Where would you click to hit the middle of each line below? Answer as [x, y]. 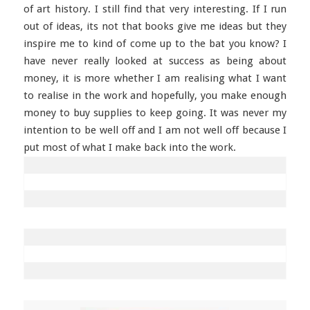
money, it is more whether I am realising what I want [155, 78]
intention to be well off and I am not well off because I [155, 130]
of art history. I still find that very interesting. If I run [155, 9]
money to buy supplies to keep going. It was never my [155, 113]
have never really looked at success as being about [155, 61]
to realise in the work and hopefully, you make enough [155, 95]
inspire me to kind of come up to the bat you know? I [155, 44]
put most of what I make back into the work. [129, 147]
